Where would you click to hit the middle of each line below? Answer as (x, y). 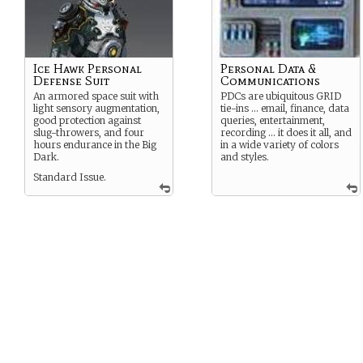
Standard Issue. (70, 177)
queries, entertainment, (273, 120)
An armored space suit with (96, 96)
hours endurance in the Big (95, 145)
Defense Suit (71, 81)
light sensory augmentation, (96, 108)
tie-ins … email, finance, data (285, 108)
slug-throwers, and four (89, 132)
